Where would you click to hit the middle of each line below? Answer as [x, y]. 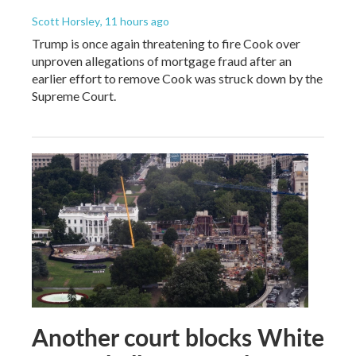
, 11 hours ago [135, 21]
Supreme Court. [74, 95]
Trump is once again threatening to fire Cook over [166, 43]
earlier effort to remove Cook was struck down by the [177, 78]
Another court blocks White [178, 337]
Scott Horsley [66, 21]
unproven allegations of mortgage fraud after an [162, 60]
